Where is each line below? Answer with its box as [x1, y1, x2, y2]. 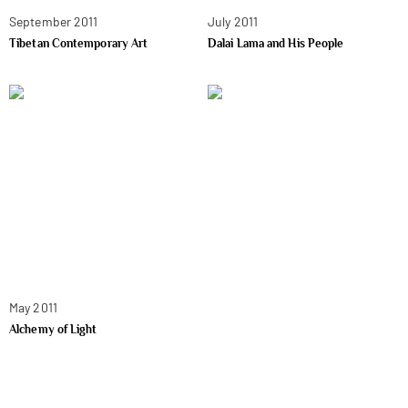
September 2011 [9, 13, 98, 29]
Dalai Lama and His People [208, 36, 344, 50]
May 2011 [9, 299, 57, 315]
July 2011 [208, 13, 258, 29]
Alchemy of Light [9, 321, 97, 336]
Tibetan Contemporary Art [9, 36, 148, 50]
